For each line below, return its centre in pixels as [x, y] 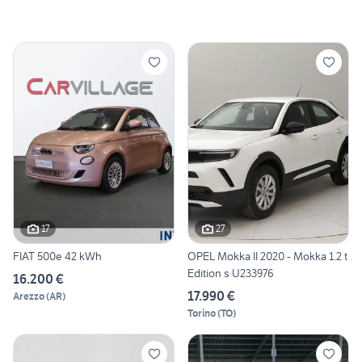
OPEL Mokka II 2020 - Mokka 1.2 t [267, 256]
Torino [202, 313]
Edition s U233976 [231, 273]
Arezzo [29, 296]
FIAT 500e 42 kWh [57, 256]
